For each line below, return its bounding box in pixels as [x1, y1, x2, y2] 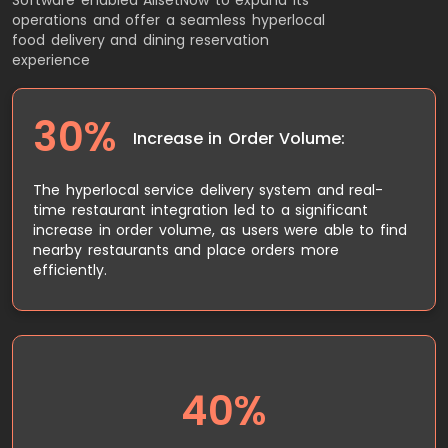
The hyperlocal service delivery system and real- [33, 179, 383, 200]
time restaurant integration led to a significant [33, 199, 368, 220]
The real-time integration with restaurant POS [82, 399, 412, 420]
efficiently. [33, 259, 107, 280]
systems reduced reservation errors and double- [64, 419, 412, 440]
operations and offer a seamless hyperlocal [12, 9, 325, 30]
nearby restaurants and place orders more [33, 239, 339, 260]
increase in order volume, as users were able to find [33, 219, 407, 240]
